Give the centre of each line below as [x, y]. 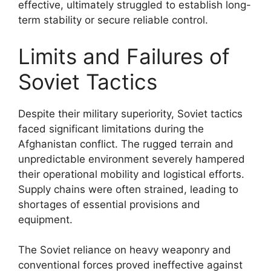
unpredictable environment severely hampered [132, 159]
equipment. [45, 219]
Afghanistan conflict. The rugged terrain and [126, 144]
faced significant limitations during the [111, 129]
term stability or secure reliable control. [113, 20]
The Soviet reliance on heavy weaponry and [125, 250]
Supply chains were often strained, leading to [128, 189]
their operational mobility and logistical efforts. [131, 174]
